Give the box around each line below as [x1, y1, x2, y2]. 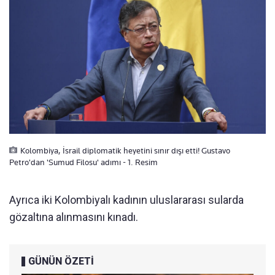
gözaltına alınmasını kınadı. [9, 211, 138, 224]
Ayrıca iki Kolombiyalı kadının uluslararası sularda [9, 193, 244, 207]
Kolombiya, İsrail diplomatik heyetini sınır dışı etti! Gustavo [20, 145, 230, 156]
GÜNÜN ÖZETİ [28, 255, 94, 268]
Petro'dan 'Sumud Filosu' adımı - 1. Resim [9, 157, 158, 168]
